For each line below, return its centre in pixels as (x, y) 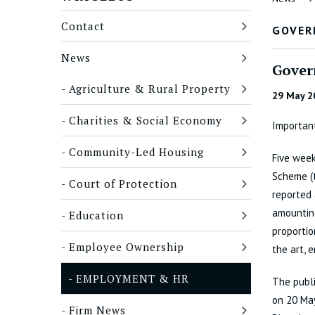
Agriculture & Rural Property (150, 89)
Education (96, 215)
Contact (83, 26)
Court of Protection (123, 184)
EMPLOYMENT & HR (133, 278)
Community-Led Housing (136, 152)
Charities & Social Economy (146, 120)
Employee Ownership (127, 247)
